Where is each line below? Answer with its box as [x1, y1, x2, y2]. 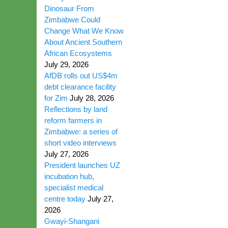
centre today [44, 194, 85, 203]
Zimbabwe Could [44, 15, 100, 24]
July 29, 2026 [44, 60, 89, 69]
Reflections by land [44, 105, 107, 113]
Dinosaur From [44, 4, 94, 13]
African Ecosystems [44, 49, 114, 58]
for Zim [44, 94, 68, 102]
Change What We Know [44, 26, 124, 35]
